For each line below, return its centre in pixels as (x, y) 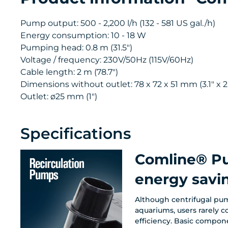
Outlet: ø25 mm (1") (59, 96)
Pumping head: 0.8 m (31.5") (76, 48)
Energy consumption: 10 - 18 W (83, 35)
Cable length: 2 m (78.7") (69, 72)
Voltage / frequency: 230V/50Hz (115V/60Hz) (107, 60)
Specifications (76, 134)
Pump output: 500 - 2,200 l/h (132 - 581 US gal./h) (118, 23)
